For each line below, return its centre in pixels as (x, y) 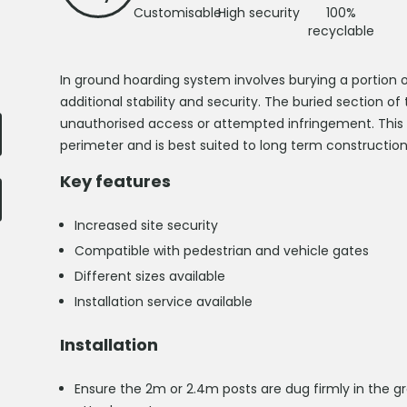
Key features (115, 181)
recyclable (341, 31)
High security (259, 13)
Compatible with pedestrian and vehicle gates (222, 251)
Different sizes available (150, 276)
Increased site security (146, 225)
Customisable (177, 13)
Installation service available (164, 302)
